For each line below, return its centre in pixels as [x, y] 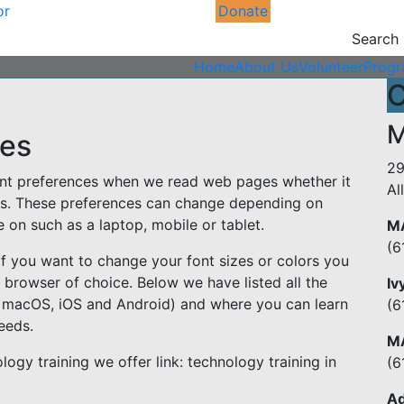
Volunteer [331, 67]
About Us [266, 67]
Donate [243, 11]
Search [375, 39]
